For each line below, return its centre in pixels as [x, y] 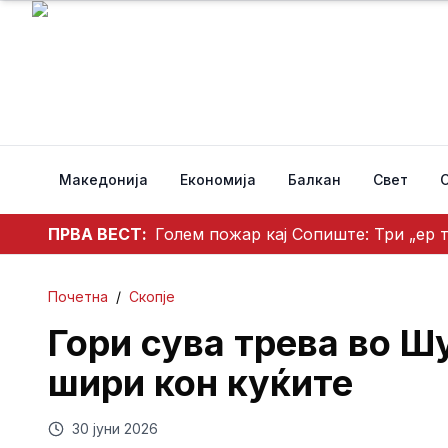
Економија [218, 179]
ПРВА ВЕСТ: [97, 234]
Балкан [314, 179]
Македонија [103, 179]
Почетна [78, 296]
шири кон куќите [200, 383]
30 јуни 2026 [115, 428]
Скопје [152, 296]
